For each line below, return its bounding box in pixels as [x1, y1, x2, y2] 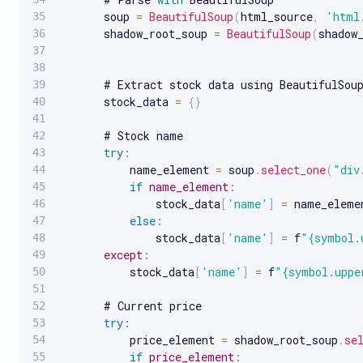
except [104, 246, 143, 263]
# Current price [58, 297, 202, 314]
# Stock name [58, 127, 183, 143]
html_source [241, 8, 313, 24]
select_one [261, 161, 326, 177]
